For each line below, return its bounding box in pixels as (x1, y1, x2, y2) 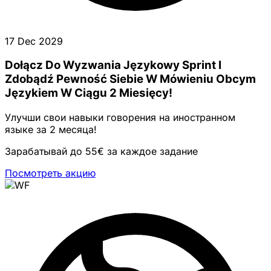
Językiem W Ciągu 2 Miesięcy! (5, 86, 172, 100)
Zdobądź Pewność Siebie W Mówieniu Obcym (5, 72, 256, 87)
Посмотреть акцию (5, 167, 96, 179)
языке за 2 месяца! (5, 123, 97, 135)
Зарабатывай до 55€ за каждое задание (5, 145, 198, 157)
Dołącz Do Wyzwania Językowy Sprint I (5, 58, 221, 73)
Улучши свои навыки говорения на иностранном (5, 111, 235, 123)
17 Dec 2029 (5, 34, 63, 47)
